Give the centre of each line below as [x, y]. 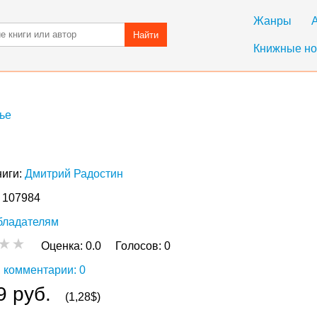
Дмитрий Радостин [74, 174]
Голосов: [140, 246]
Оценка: [63, 246]
